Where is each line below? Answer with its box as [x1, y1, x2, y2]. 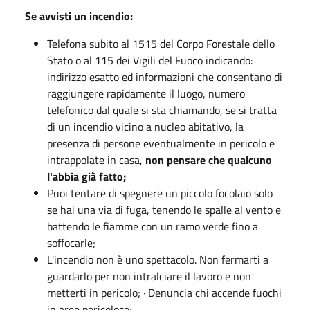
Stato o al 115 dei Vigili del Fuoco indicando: [47, 52, 253, 69]
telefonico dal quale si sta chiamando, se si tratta [47, 102, 277, 118]
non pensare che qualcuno [145, 152, 272, 168]
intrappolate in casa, [47, 152, 145, 168]
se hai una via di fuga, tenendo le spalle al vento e [47, 201, 281, 218]
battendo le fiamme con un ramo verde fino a [47, 218, 258, 235]
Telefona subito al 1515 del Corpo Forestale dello [47, 35, 275, 52]
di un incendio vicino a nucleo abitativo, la [47, 118, 244, 135]
